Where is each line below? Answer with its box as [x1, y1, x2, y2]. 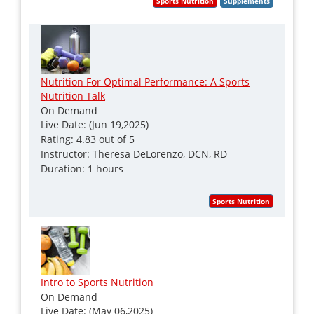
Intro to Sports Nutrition [41, 275, 153, 289]
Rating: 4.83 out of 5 [41, 132, 135, 146]
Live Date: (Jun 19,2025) [41, 117, 149, 131]
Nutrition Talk [41, 88, 105, 102]
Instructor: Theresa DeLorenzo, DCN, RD [41, 146, 227, 161]
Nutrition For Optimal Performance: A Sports [41, 74, 250, 88]
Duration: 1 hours [41, 161, 123, 175]
